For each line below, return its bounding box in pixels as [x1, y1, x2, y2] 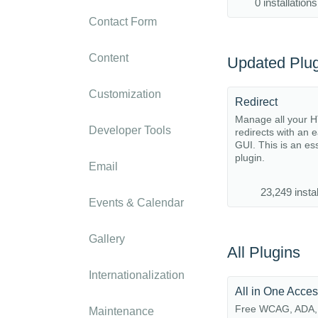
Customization [89, 88, 161, 100]
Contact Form [89, 16, 157, 28]
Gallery [89, 233, 125, 245]
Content [89, 52, 128, 64]
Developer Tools [89, 124, 171, 136]
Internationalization [89, 269, 185, 281]
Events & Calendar [89, 197, 184, 209]
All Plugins [227, 243, 300, 261]
